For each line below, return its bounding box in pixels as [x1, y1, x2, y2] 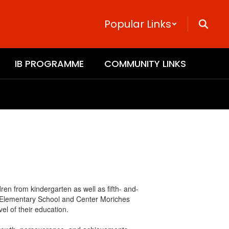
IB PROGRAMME [15, 57, 84, 70]
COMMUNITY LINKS [104, 57, 186, 70]
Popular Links [104, 17, 171, 31]
